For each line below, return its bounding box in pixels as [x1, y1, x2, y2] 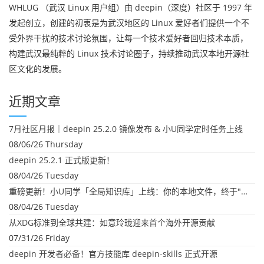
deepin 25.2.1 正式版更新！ [9, 154, 114, 166]
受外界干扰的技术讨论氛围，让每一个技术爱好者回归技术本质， [9, 32, 248, 44]
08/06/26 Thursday [9, 138, 82, 150]
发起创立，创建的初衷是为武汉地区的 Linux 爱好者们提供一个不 [9, 17, 249, 29]
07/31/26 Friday [9, 232, 70, 244]
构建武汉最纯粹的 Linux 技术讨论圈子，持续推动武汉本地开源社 [9, 48, 249, 60]
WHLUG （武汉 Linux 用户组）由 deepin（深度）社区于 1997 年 [9, 2, 252, 14]
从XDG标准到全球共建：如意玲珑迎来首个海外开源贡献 [9, 217, 215, 229]
